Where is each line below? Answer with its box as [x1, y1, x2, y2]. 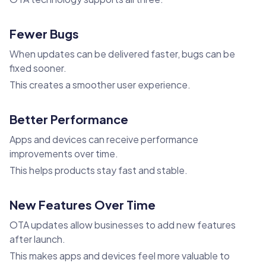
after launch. [9, 233, 65, 246]
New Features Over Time [9, 197, 156, 213]
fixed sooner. [9, 62, 66, 75]
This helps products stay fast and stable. [9, 164, 188, 177]
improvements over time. [9, 147, 118, 160]
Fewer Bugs [9, 26, 79, 42]
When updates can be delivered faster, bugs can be [9, 47, 235, 61]
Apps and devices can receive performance [9, 133, 198, 146]
